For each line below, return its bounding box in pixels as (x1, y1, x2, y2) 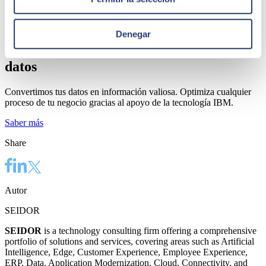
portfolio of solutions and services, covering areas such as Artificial (5, 236, 254, 246)
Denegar (115, 28, 151, 39)
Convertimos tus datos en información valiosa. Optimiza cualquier (5, 87, 251, 97)
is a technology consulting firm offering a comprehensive (44, 225, 256, 236)
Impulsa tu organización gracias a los (5, 43, 231, 59)
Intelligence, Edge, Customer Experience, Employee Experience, (5, 246, 248, 257)
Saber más (5, 118, 43, 128)
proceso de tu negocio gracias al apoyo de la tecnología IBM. (5, 97, 233, 108)
